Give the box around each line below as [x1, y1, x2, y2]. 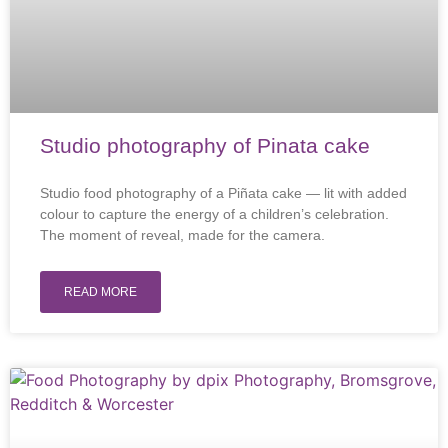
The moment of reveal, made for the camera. [40, 227, 325, 243]
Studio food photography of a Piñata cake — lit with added [40, 185, 407, 201]
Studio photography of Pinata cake [40, 134, 370, 157]
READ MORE [64, 285, 137, 299]
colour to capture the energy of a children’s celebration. [40, 206, 389, 222]
